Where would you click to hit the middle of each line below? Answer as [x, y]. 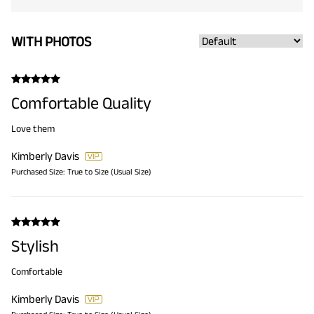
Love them [33, 128]
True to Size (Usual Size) [109, 171]
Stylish [35, 245]
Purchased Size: [38, 171]
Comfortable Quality [81, 102]
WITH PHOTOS [51, 41]
